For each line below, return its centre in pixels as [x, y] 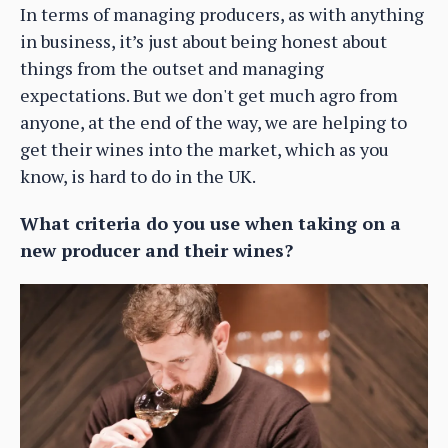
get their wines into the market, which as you [204, 148]
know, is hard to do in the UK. [138, 175]
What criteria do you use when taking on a [210, 222]
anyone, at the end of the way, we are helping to [213, 121]
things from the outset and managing [172, 67]
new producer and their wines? [156, 249]
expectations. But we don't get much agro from [209, 94]
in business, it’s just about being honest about [203, 40]
